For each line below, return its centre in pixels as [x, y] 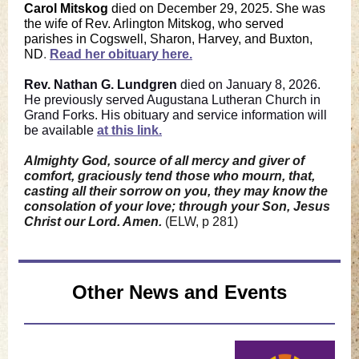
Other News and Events [179, 292]
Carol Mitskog [66, 8]
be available [61, 130]
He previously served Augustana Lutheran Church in [172, 100]
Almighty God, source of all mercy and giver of [164, 161]
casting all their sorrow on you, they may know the [176, 191]
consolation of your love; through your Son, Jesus [177, 206]
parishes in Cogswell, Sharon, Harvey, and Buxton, [168, 39]
